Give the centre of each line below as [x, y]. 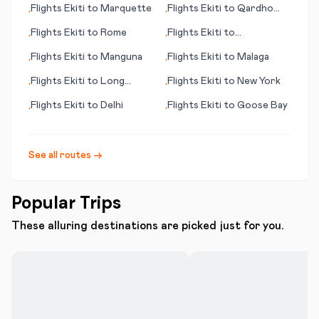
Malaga [253, 57]
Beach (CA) [58, 95]
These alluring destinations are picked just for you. [148, 226]
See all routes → [66, 155]
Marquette [126, 9]
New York [259, 81]
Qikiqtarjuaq [196, 47]
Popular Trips [66, 203]
